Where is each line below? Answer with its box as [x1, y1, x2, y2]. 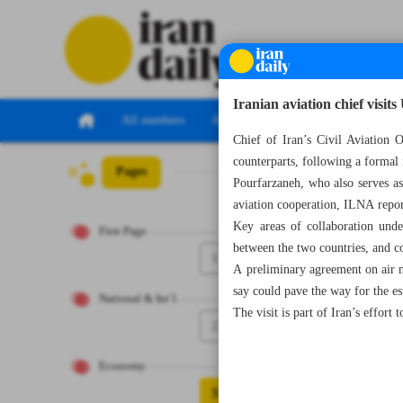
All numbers [121, 110, 184, 131]
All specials [211, 110, 270, 131]
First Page [99, 222, 147, 241]
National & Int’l [99, 290, 176, 309]
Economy [99, 357, 146, 376]
